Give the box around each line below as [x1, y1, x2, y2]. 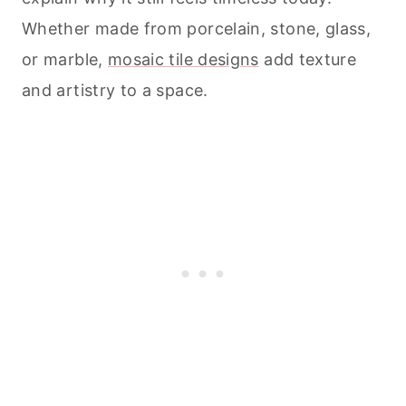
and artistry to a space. [22, 81, 208, 101]
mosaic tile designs [107, 50, 259, 70]
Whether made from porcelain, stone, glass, [22, 19, 372, 39]
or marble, [22, 50, 108, 70]
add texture [258, 50, 357, 70]
